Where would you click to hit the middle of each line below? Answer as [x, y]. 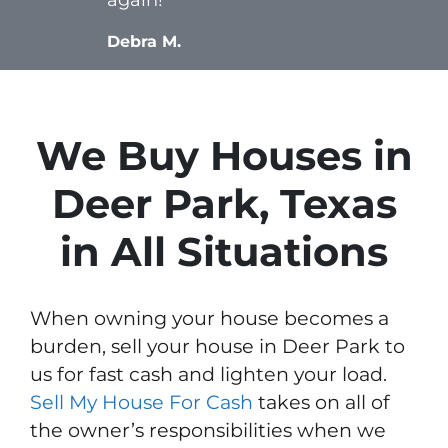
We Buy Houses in [224, 155]
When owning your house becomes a [209, 317]
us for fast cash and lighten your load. [208, 373]
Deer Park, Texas [224, 203]
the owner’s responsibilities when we [208, 429]
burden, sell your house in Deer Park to [217, 345]
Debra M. [143, 41]
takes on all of [321, 401]
